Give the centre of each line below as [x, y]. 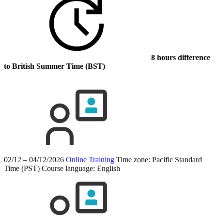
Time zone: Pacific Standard [159, 159]
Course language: [69, 168]
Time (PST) [22, 168]
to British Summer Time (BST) [54, 66]
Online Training [91, 159]
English [108, 168]
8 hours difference [180, 57]
